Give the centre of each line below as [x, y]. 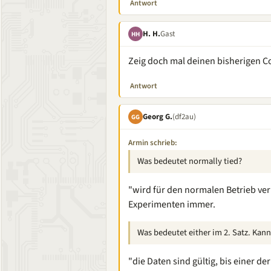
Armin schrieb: [153, 143]
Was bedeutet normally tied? [190, 161]
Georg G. [158, 116]
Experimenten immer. [172, 204]
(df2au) [184, 116]
